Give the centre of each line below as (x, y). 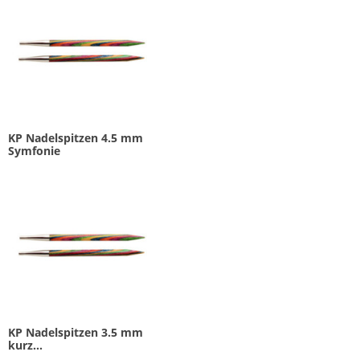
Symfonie (34, 151)
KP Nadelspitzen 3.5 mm (76, 332)
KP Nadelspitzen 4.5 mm (76, 138)
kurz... (25, 345)
